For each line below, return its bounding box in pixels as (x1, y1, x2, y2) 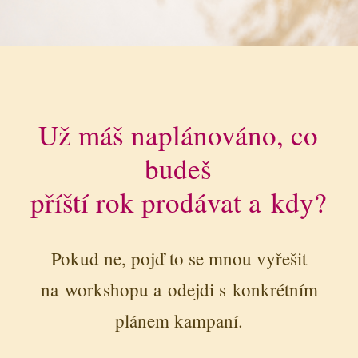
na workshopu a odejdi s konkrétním (40, 276, 318, 301)
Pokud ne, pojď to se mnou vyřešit (51, 245, 307, 270)
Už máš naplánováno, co (38, 115, 319, 153)
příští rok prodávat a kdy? (30, 182, 327, 221)
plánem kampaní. (115, 308, 243, 332)
